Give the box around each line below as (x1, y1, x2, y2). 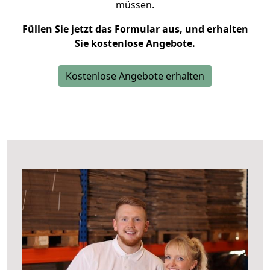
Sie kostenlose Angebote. (75, 37, 195, 50)
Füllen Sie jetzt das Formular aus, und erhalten (22, 22, 248, 36)
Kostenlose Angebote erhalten (66, 69, 204, 83)
